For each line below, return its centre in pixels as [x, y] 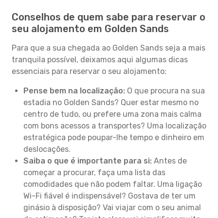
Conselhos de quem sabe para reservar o [109, 17]
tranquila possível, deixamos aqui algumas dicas [100, 60]
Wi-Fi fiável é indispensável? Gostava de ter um [109, 196]
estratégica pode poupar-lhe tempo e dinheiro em [114, 137]
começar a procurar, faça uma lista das [94, 173]
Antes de [169, 161]
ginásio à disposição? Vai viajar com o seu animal [112, 208]
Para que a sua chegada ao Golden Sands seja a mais [109, 48]
